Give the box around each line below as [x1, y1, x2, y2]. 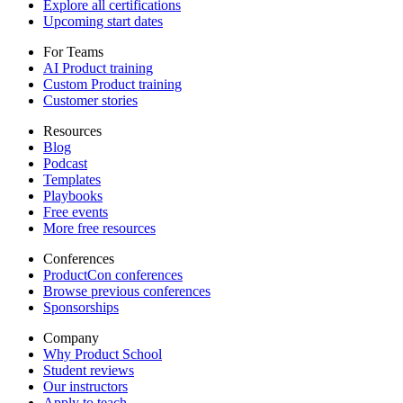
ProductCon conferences [43, 266, 183, 282]
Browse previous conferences [43, 282, 210, 299]
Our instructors [43, 378, 128, 394]
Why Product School [43, 345, 162, 362]
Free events [43, 203, 108, 219]
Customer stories [43, 92, 138, 108]
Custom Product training [43, 76, 182, 92]
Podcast [43, 155, 87, 171]
